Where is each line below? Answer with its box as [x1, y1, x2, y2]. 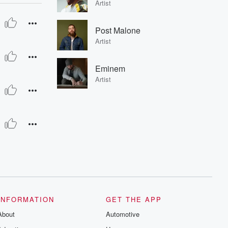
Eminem [95, 63, 125, 74]
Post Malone [95, 24, 140, 36]
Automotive [106, 209, 140, 219]
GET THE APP [106, 194, 162, 204]
